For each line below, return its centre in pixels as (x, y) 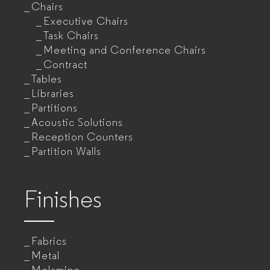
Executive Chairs (86, 21)
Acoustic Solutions (77, 123)
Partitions (55, 108)
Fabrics (49, 241)
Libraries (53, 94)
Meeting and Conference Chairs (125, 50)
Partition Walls (66, 152)
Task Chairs (71, 36)
